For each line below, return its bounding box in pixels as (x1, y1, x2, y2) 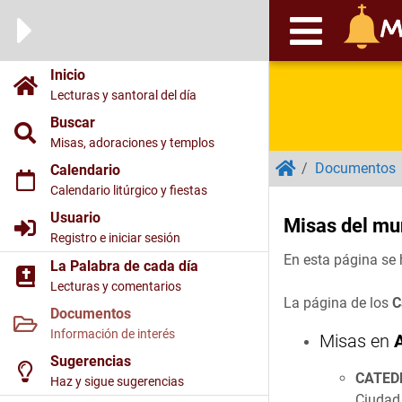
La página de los (284, 294, 392, 311)
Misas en (319, 330, 394, 352)
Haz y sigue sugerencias (50, 374, 184, 389)
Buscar (50, 114, 95, 131)
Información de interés (50, 327, 175, 342)
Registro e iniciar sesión (50, 231, 180, 246)
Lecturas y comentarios (50, 279, 181, 294)
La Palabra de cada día (50, 258, 198, 275)
